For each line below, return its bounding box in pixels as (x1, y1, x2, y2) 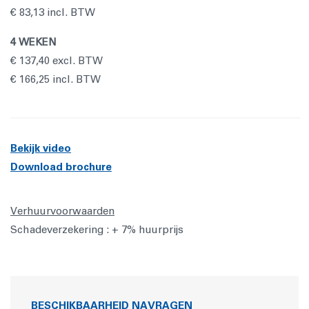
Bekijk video (10, 143, 71, 154)
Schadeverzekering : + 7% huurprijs (10, 224, 183, 235)
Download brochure (10, 161, 112, 172)
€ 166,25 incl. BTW (10, 74, 101, 85)
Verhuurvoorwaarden (10, 206, 114, 217)
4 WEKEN (10, 37, 57, 48)
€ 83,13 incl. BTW (10, 7, 95, 18)
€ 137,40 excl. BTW (10, 55, 106, 66)
